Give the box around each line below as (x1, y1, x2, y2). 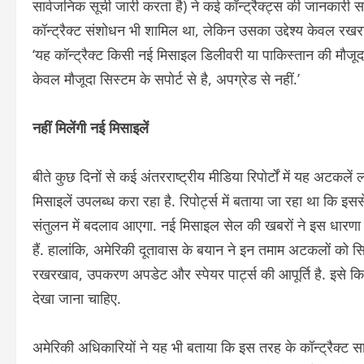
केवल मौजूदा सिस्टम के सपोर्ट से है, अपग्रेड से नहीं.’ (32, 69, 300, 89)
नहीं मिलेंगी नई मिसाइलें (32, 118, 149, 138)
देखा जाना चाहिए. (32, 288, 121, 309)
